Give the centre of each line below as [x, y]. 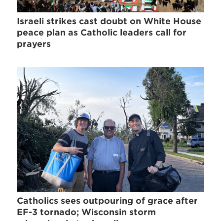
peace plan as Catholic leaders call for [102, 33]
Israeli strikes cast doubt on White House [109, 21]
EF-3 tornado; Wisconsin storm [87, 212]
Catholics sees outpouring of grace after [108, 201]
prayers [34, 44]
